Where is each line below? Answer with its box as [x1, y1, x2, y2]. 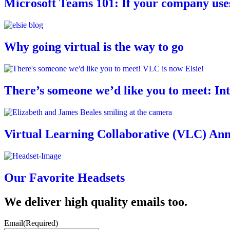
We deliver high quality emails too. [4, 195, 187, 208]
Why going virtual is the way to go [4, 40, 184, 54]
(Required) [23, 219, 58, 228]
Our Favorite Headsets [4, 170, 125, 184]
